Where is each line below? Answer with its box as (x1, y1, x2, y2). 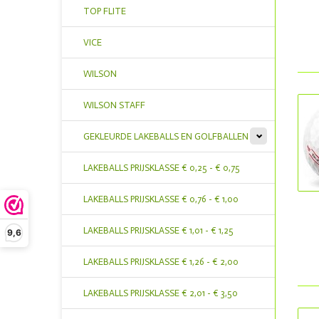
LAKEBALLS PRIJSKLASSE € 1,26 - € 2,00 (83, 256, 239, 267)
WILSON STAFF (83, 100, 145, 110)
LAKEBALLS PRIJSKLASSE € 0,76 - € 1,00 (83, 194, 239, 204)
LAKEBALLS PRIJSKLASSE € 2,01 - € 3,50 (83, 288, 238, 298)
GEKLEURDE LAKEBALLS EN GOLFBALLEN (83, 131, 249, 142)
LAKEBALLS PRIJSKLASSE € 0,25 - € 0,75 (83, 162, 240, 173)
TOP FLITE (83, 6, 126, 16)
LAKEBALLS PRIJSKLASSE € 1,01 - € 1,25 (83, 225, 234, 236)
